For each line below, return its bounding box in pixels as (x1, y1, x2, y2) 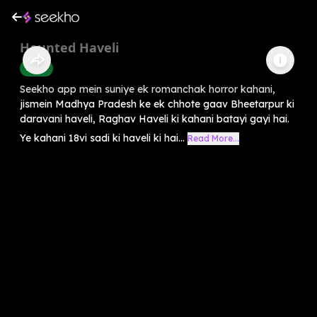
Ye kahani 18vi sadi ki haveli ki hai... (20, 131, 185, 144)
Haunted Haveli (20, 38, 119, 56)
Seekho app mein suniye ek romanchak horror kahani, (20, 82, 275, 96)
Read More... (188, 132, 239, 144)
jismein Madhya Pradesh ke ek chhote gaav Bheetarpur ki (20, 97, 294, 110)
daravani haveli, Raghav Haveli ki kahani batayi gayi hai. (20, 112, 289, 125)
